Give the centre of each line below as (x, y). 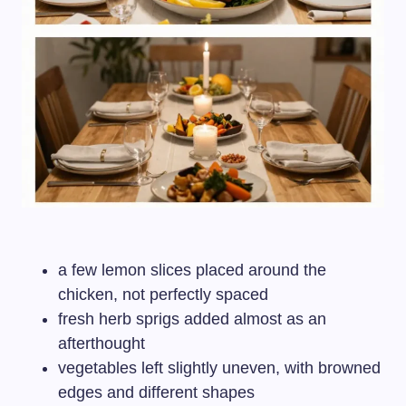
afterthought (101, 343)
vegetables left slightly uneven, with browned (219, 367)
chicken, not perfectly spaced (163, 294)
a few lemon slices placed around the (192, 270)
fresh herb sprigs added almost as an (192, 319)
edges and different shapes (156, 392)
